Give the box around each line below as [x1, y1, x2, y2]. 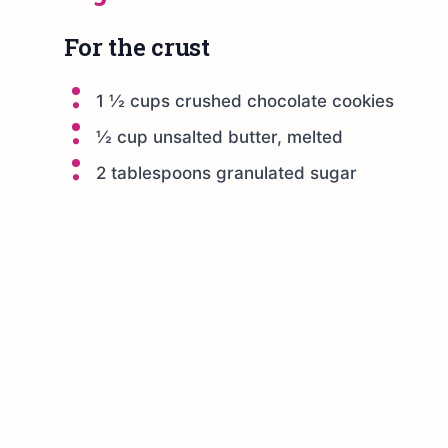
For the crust [64, 31, 210, 63]
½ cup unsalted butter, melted [96, 127, 343, 147]
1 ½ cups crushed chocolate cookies [96, 91, 394, 111]
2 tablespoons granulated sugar [96, 163, 357, 183]
